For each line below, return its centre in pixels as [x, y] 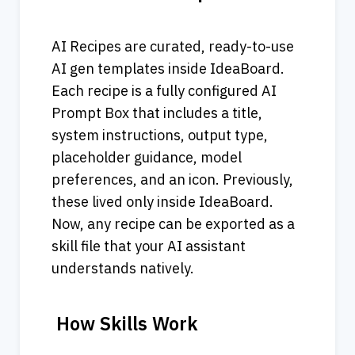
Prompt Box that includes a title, [157, 113]
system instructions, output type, [160, 135]
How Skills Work [125, 323]
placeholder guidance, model [147, 157]
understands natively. [123, 268]
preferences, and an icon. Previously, [172, 179]
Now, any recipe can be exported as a [173, 223]
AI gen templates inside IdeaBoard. [168, 68]
